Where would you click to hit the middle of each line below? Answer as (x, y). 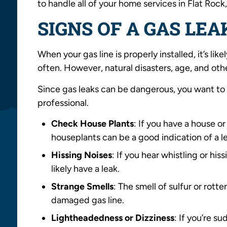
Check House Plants (93, 123)
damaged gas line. (88, 200)
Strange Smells (83, 186)
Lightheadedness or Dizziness (113, 218)
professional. (63, 103)
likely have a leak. (86, 168)
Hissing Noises (82, 155)
